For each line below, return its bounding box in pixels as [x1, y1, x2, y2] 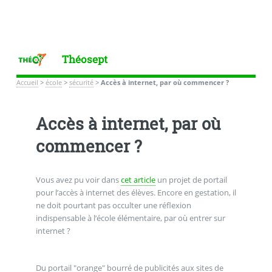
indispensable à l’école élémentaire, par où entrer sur [35, 212, 225, 223]
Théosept [61, 52, 107, 66]
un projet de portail [155, 174, 227, 185]
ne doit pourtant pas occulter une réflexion [35, 199, 191, 211]
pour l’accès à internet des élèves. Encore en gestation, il [35, 186, 236, 198]
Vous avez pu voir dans [35, 174, 121, 185]
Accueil [16, 78, 38, 87]
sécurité [69, 78, 93, 87]
